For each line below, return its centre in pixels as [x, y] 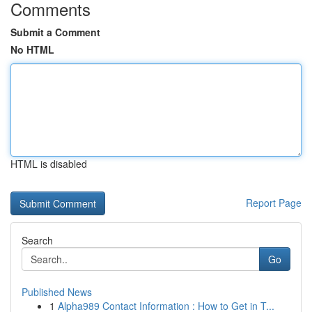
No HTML [32, 49]
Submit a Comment [55, 32]
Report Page [274, 203]
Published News [57, 292]
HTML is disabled [49, 164]
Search [37, 240]
